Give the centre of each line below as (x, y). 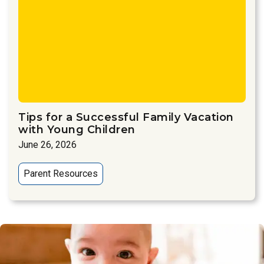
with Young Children (77, 129)
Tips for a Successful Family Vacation (126, 117)
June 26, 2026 (47, 144)
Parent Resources (61, 173)
